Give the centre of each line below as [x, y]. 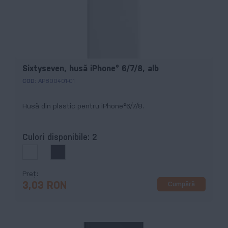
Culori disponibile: [57, 138]
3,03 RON [45, 186]
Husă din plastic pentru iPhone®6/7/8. [83, 106]
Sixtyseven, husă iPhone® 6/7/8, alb [91, 69]
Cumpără [181, 184]
